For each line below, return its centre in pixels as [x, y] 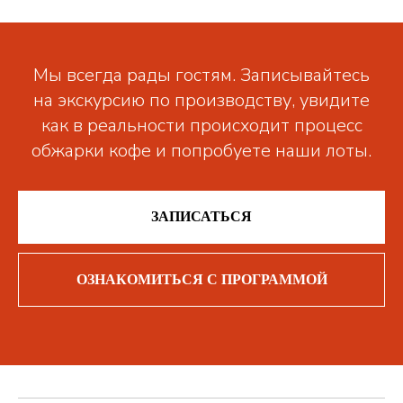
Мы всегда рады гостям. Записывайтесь [201, 75]
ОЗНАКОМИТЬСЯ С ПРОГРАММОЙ [201, 279]
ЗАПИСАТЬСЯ [201, 217]
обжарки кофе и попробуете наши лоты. [201, 150]
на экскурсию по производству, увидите [201, 100]
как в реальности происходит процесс [201, 125]
